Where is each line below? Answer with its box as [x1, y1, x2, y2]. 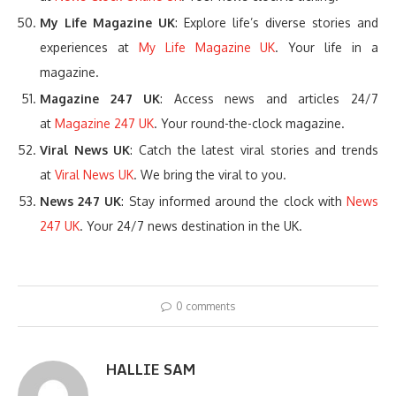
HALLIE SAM [106, 358, 195, 382]
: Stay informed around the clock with [121, 194, 347, 209]
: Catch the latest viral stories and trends [130, 142, 379, 158]
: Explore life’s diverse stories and [175, 15, 378, 31]
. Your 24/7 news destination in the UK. [80, 218, 302, 234]
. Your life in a [275, 40, 379, 56]
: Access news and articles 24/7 [160, 91, 379, 107]
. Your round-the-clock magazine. [154, 116, 345, 132]
